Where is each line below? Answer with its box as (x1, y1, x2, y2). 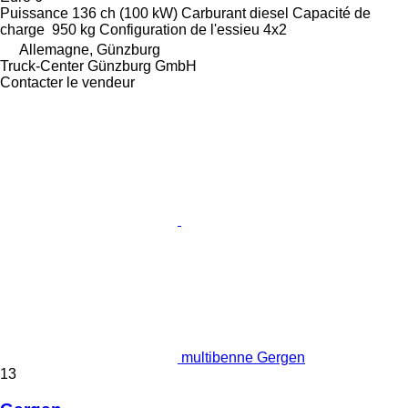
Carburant (181, 5, 246, 21)
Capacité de (292, 5, 371, 21)
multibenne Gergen (181, 349, 305, 365)
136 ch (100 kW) (72, 5, 178, 21)
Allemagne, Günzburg (19, 41, 160, 57)
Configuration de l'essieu (99, 21, 260, 37)
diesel (250, 5, 289, 21)
